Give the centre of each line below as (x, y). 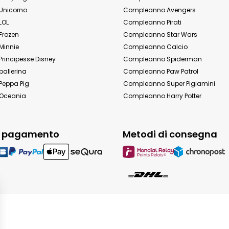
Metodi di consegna (170, 134)
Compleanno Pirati (152, 22)
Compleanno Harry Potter (162, 96)
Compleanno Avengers (159, 10)
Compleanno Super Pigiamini (169, 84)
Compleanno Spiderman (163, 59)
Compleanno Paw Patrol (161, 71)
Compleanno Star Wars (160, 35)
